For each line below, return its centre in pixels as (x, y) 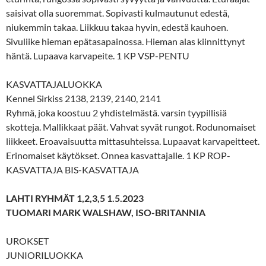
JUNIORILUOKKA (45, 255)
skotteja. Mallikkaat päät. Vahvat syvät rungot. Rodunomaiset (131, 126)
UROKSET (27, 240)
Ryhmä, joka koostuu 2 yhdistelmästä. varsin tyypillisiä (116, 112)
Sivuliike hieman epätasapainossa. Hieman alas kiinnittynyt (126, 41)
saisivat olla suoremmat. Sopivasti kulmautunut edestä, (118, 12)
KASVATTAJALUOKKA (54, 84)
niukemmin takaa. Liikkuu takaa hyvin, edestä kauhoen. (117, 27)
